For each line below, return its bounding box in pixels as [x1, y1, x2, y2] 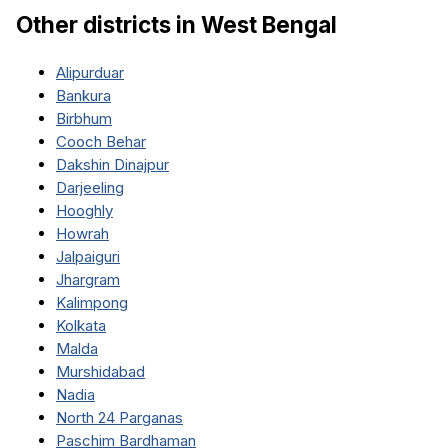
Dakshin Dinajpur [56, 154, 169, 174]
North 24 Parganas [56, 407, 183, 427]
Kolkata [56, 315, 106, 335]
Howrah [56, 223, 109, 243]
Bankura [56, 85, 111, 105]
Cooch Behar [56, 131, 146, 151]
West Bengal [201, 11, 337, 39]
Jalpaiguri [56, 246, 120, 266]
